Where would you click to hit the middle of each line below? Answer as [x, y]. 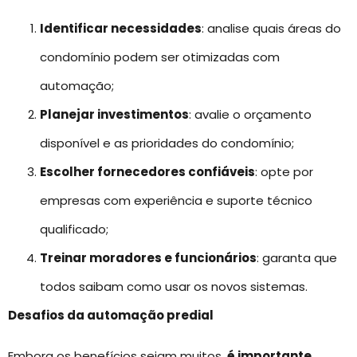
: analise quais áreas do [271, 29]
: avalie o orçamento [250, 115]
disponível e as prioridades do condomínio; [167, 143]
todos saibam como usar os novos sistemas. [174, 287]
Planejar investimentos [114, 115]
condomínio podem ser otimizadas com [160, 57]
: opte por [284, 172]
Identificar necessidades [121, 29]
